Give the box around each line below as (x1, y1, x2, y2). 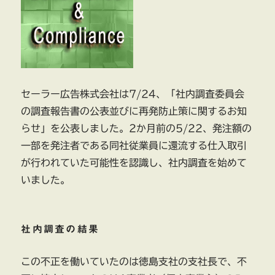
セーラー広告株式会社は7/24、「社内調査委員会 (21, 89, 245, 99)
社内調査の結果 (21, 224, 100, 234)
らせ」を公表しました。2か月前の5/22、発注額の (21, 123, 252, 134)
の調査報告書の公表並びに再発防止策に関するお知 (21, 106, 247, 117)
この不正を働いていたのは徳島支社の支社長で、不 (21, 257, 247, 267)
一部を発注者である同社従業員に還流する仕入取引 (21, 141, 247, 151)
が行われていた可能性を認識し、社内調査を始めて (21, 158, 247, 168)
